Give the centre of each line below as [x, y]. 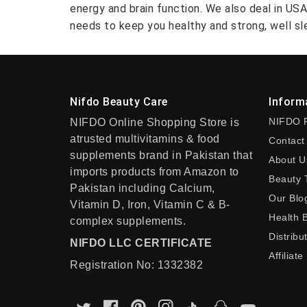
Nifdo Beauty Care [119, 102]
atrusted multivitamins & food [145, 139]
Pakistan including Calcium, [143, 188]
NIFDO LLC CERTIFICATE [141, 243]
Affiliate [286, 256]
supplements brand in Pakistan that [161, 155]
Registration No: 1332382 [136, 265]
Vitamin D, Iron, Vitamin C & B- [150, 205]
